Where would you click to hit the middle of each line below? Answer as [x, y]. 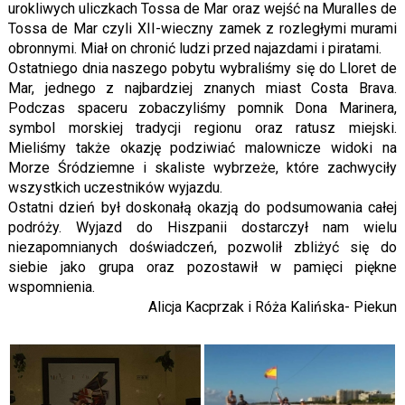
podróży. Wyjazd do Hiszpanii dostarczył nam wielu [202, 228]
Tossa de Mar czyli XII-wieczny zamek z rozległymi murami [202, 29]
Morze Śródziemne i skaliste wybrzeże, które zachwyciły [202, 168]
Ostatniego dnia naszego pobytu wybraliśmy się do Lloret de [202, 69]
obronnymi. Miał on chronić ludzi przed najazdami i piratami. [194, 49]
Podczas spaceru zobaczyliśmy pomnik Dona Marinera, [202, 108]
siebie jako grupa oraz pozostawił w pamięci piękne [202, 268]
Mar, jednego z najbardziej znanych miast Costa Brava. [202, 89]
